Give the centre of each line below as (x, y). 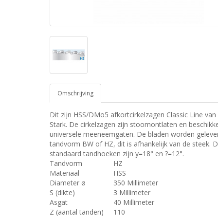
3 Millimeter (132, 192)
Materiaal (64, 173)
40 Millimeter (134, 202)
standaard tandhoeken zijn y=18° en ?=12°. (117, 154)
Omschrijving (75, 93)
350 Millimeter (136, 183)
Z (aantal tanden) (77, 212)
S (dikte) (62, 192)
